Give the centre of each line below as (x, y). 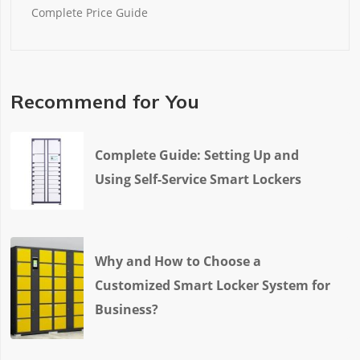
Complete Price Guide (90, 12)
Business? (127, 309)
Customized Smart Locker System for (213, 285)
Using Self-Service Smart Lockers (198, 180)
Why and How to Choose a (178, 261)
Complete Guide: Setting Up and (197, 155)
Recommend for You (104, 102)
